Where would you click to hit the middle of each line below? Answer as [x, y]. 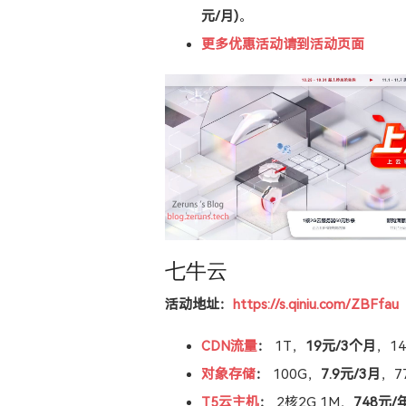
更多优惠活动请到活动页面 [283, 45]
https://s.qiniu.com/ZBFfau [316, 304]
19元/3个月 [341, 346]
